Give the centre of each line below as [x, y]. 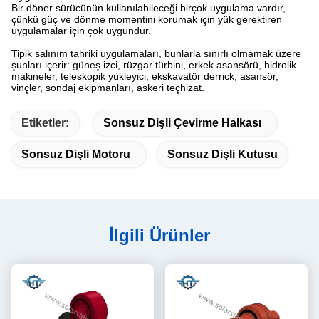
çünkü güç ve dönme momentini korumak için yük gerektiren [147, 19]
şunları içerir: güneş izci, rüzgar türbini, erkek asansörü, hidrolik [154, 65]
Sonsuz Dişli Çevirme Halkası [182, 123]
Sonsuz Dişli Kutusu [223, 154]
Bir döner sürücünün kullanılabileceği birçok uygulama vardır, [148, 8]
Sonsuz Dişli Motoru [76, 154]
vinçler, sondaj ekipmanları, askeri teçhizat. [108, 88]
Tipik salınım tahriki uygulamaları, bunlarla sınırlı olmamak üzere [156, 53]
